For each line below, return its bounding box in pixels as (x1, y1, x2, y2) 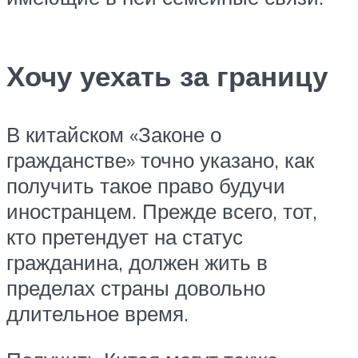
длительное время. (6, 300, 189, 327)
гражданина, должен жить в (6, 249, 268, 276)
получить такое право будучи (6, 173, 285, 199)
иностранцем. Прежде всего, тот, (6, 198, 317, 225)
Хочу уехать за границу (6, 58, 328, 93)
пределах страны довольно (6, 275, 265, 301)
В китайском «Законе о (6, 121, 221, 148)
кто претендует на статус (6, 224, 243, 250)
